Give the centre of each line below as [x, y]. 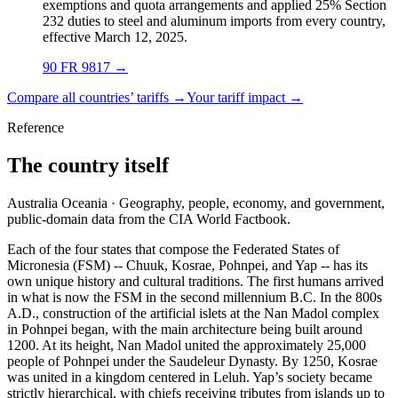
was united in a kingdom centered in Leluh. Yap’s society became [190, 377]
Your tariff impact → [245, 98]
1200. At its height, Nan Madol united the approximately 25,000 [187, 345]
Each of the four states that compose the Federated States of [173, 249]
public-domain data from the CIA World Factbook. [149, 219]
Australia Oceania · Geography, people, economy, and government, [196, 203]
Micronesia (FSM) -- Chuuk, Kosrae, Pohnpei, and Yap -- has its [187, 265]
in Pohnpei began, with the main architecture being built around [185, 329]
